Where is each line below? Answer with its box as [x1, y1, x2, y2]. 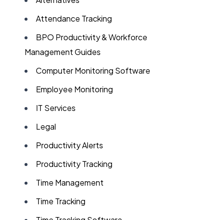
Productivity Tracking [36, 159, 113, 169]
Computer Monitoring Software [36, 65, 151, 76]
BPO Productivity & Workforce [36, 32, 148, 42]
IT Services [36, 103, 76, 113]
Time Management [36, 177, 104, 188]
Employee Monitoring [36, 84, 113, 94]
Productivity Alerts [36, 140, 104, 150]
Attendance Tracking [36, 13, 112, 24]
